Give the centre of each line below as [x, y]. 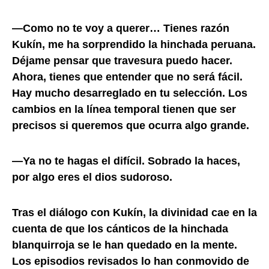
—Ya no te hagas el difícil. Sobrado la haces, [126, 161]
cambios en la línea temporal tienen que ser [124, 109]
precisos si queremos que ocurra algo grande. [131, 125]
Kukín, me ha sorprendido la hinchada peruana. [134, 44]
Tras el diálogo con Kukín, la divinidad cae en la [134, 212]
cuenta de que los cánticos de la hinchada [120, 228]
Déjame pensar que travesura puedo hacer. [122, 60]
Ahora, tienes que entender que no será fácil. [127, 77]
